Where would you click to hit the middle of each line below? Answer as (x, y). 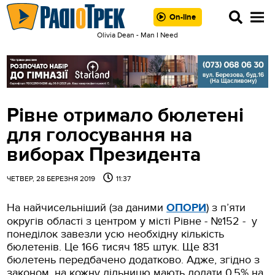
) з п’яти (226, 207)
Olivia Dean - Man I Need (137, 35)
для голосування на (100, 135)
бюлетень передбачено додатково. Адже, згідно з (134, 260)
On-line (182, 17)
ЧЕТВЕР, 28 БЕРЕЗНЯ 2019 (52, 178)
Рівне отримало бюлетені (126, 115)
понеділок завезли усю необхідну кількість (116, 234)
